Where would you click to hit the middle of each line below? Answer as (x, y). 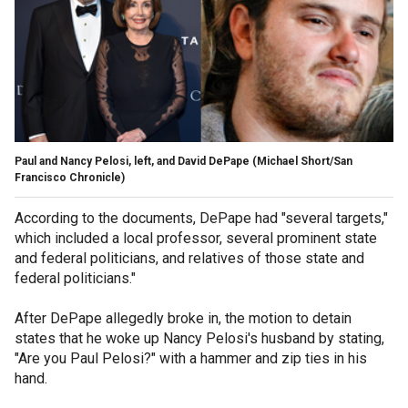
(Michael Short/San (302, 161)
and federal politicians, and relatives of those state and (189, 258)
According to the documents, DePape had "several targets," (201, 218)
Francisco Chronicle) (70, 177)
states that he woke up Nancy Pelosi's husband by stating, (199, 338)
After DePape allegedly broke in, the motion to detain (183, 318)
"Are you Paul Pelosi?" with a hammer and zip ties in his (191, 358)
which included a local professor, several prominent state (196, 238)
